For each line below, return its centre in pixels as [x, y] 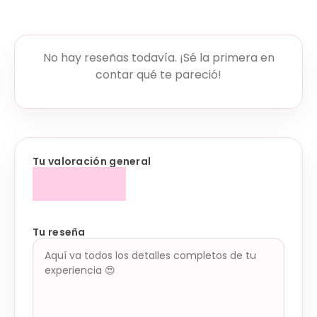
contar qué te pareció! [158, 75]
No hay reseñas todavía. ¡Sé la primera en [158, 58]
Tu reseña [59, 232]
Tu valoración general [92, 161]
